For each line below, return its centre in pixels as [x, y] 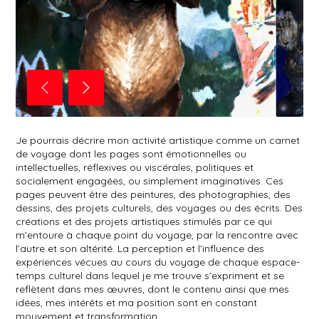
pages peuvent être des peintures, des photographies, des [153, 195]
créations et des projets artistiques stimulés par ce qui [144, 222]
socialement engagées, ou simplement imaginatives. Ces [150, 181]
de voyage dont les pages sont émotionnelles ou [131, 154]
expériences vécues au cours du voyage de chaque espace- [158, 262]
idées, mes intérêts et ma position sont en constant [136, 303]
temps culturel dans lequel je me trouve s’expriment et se [150, 276]
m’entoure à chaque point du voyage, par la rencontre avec [157, 235]
